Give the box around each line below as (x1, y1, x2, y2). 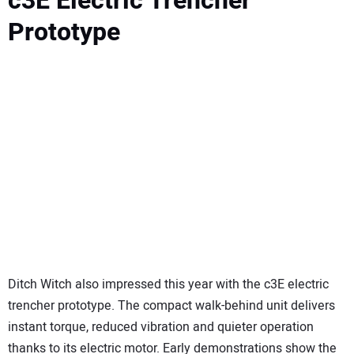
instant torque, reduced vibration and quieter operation (8, 317, 314, 337)
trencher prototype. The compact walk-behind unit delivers (8, 296, 335, 315)
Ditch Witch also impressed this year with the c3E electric (8, 274, 329, 294)
